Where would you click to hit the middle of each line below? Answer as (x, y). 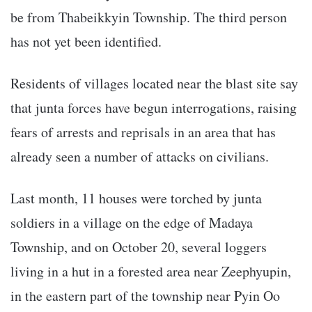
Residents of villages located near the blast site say (154, 83)
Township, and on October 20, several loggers (139, 247)
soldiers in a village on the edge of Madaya (132, 222)
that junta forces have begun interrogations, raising (154, 107)
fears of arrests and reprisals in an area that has (143, 132)
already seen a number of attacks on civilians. (142, 156)
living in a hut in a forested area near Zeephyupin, (151, 271)
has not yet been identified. (86, 41)
